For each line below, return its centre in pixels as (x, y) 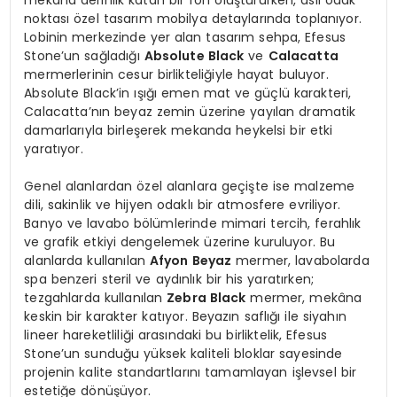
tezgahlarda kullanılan (96, 297)
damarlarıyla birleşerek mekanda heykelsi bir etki (179, 130)
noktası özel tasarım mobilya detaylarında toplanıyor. (193, 18)
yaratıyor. (54, 148)
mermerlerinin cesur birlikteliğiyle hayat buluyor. (176, 74)
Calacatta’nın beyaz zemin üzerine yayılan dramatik (190, 111)
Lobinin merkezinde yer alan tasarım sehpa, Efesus (185, 37)
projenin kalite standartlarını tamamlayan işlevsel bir (191, 372)
